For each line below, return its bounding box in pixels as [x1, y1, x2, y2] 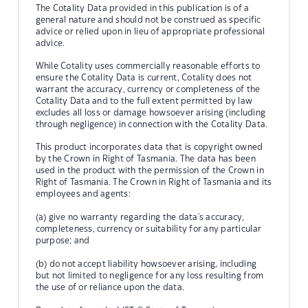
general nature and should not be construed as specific [35, 15, 261, 24]
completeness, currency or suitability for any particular [35, 224, 262, 233]
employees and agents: [35, 189, 131, 198]
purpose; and [35, 236, 90, 245]
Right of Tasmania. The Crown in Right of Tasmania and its [35, 177, 272, 186]
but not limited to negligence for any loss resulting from [35, 271, 264, 280]
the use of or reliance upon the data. [35, 283, 185, 291]
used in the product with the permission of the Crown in [35, 166, 264, 175]
